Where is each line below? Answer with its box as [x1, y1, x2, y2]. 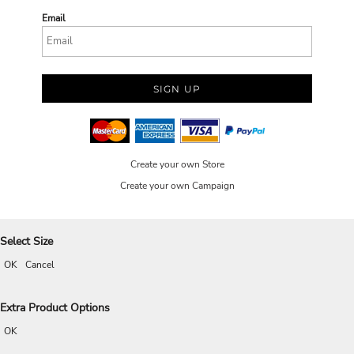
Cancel [25, 258, 55, 272]
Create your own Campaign [119, 179, 235, 192]
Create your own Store [130, 157, 224, 171]
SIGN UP [153, 83, 201, 96]
